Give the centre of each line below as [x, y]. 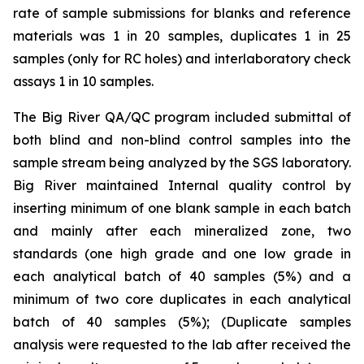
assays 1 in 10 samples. [83, 82]
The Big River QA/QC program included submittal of [182, 117]
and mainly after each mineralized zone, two [182, 231]
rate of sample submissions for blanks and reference [182, 13]
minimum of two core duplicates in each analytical [182, 299]
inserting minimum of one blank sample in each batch [182, 208]
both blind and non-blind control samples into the [182, 140]
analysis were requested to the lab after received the [182, 345]
